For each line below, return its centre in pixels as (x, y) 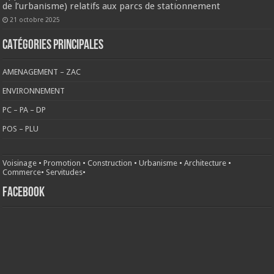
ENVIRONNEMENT (34, 91)
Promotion (62, 163)
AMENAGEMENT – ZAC (42, 72)
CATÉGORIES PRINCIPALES (53, 45)
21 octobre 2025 (35, 19)
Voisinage (20, 163)
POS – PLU (21, 128)
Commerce (22, 172)
